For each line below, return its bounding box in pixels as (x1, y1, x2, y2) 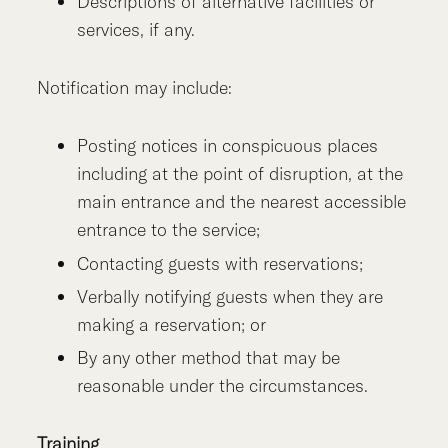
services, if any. (77, 18, 196, 42)
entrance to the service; (77, 218, 261, 242)
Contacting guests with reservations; (77, 251, 364, 275)
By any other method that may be (77, 346, 341, 370)
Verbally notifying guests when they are (77, 284, 384, 308)
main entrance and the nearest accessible (77, 190, 407, 214)
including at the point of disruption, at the (77, 162, 404, 186)
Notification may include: (37, 76, 233, 100)
